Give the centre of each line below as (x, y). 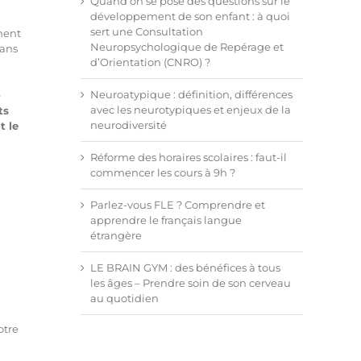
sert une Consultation (147, 31)
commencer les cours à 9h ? (163, 172)
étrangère (116, 235)
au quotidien (124, 298)
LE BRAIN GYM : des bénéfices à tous (185, 268)
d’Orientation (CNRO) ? (150, 62)
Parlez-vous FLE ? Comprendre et (178, 205)
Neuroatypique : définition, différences (191, 94)
